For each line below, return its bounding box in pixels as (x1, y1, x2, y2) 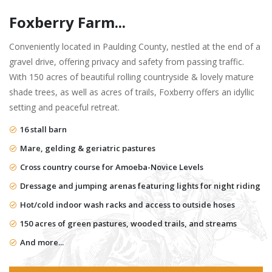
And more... (18, 237, 64, 248)
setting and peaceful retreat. (9, 101, 120, 113)
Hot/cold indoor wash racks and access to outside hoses (18, 199, 235, 210)
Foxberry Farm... (9, 12, 126, 32)
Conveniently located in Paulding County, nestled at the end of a (9, 41, 260, 52)
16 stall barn (18, 124, 67, 135)
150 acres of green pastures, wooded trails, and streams (18, 218, 237, 229)
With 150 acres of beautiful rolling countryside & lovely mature (9, 71, 254, 83)
